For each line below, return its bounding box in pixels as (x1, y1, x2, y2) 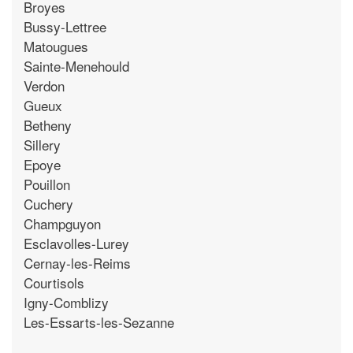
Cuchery (24, 193, 73, 214)
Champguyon (24, 213, 101, 233)
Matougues (24, 35, 88, 56)
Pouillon (24, 173, 70, 194)
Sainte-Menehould (24, 55, 129, 76)
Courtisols (24, 272, 84, 292)
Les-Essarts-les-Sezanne (24, 311, 174, 332)
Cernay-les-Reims (24, 252, 131, 273)
